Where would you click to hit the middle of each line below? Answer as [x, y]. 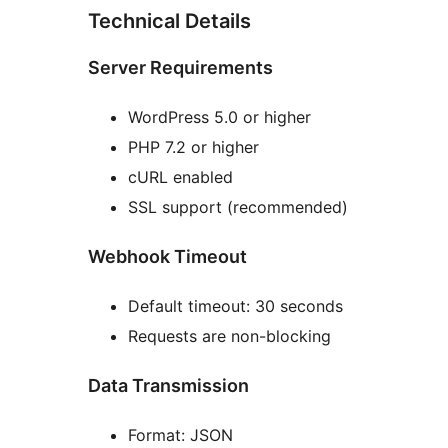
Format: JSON [180, 434]
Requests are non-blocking [229, 335]
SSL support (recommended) [238, 206]
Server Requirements [180, 67]
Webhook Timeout [167, 256]
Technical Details [169, 20]
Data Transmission [168, 385]
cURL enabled [180, 176]
